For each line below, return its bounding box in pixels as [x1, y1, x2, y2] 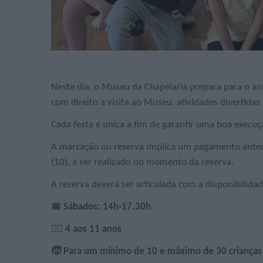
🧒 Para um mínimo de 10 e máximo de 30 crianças [51, 246, 262, 257]
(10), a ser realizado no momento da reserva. [51, 157, 234, 167]
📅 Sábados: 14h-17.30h [51, 201, 151, 212]
